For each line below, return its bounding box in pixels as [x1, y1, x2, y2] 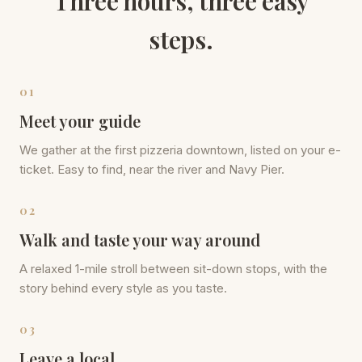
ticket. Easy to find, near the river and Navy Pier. [19, 161, 284, 177]
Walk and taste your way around [19, 228, 260, 250]
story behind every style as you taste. [19, 280, 227, 296]
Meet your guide [19, 109, 141, 132]
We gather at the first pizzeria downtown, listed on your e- [19, 141, 341, 158]
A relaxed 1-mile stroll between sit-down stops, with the [19, 260, 327, 276]
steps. [149, 23, 213, 56]
